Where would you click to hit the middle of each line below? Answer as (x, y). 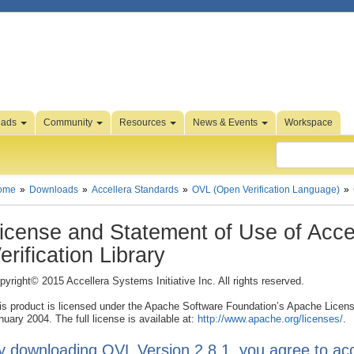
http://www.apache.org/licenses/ (270, 319)
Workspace (309, 122)
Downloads (54, 190)
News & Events (226, 122)
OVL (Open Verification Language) (266, 190)
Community (69, 122)
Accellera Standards (135, 190)
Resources (144, 122)
